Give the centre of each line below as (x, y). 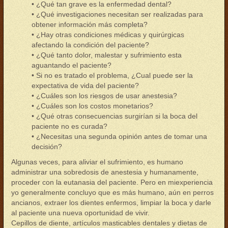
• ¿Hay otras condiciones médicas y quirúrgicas (108, 35)
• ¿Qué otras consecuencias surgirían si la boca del (115, 116)
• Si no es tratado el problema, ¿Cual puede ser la (112, 75)
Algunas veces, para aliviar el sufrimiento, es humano (97, 162)
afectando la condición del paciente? (90, 45)
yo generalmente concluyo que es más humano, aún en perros (112, 192)
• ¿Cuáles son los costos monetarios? (92, 106)
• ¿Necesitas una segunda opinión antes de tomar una (119, 136)
